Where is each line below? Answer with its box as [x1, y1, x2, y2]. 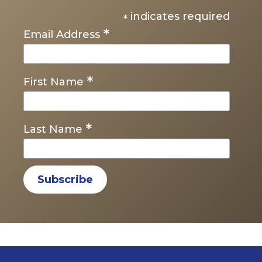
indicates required [127, 10, 230, 23]
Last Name [23, 123, 85, 136]
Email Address [23, 28, 103, 42]
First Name [23, 75, 87, 89]
